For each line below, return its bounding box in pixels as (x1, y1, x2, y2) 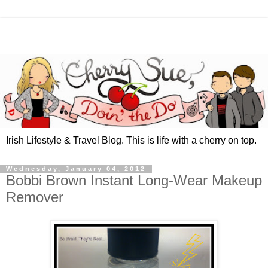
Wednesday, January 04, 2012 (6, 165, 146, 173)
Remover (6, 189, 63, 206)
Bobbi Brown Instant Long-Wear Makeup (6, 172, 262, 189)
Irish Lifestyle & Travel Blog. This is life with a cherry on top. (6, 135, 257, 146)
